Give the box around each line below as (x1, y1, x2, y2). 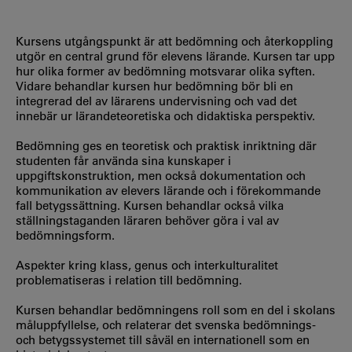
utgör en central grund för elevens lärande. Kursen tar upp (16, 49, 335, 64)
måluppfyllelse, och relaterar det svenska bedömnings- (16, 317, 316, 332)
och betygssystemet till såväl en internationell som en (16, 332, 310, 347)
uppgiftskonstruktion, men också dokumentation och (16, 168, 306, 183)
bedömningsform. (16, 228, 115, 243)
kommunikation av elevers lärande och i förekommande (16, 183, 321, 198)
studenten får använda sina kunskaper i (16, 153, 231, 168)
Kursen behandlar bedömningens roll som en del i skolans (16, 302, 335, 317)
